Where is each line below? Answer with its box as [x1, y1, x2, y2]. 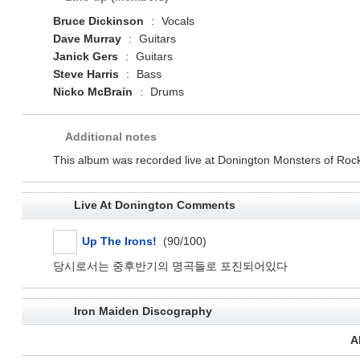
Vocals [157, 14, 194, 28]
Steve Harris [52, 67, 119, 81]
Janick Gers [52, 50, 118, 63]
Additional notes [64, 130, 157, 144]
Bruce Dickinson [52, 14, 144, 28]
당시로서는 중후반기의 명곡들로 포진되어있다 [52, 260, 288, 273]
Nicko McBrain [52, 85, 133, 99]
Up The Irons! [81, 235, 157, 248]
